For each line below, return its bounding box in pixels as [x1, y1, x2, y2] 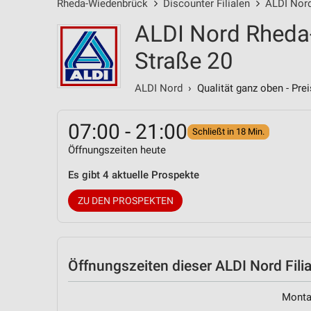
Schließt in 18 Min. [192, 126, 264, 137]
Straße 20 [135, 47, 233, 74]
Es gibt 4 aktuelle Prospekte [68, 169, 199, 181]
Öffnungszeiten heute [68, 144, 166, 156]
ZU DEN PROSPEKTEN [77, 195, 174, 206]
